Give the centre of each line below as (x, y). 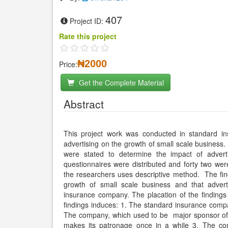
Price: (68, 64)
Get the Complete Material (120, 82)
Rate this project (88, 36)
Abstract (84, 104)
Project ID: (88, 21)
